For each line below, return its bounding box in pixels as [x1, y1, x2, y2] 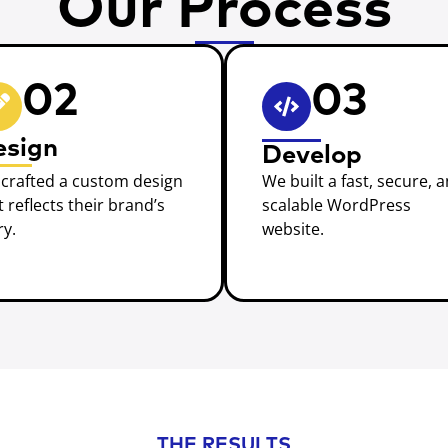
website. [261, 217, 324, 240]
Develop [261, 143, 362, 169]
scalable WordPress [261, 193, 411, 216]
